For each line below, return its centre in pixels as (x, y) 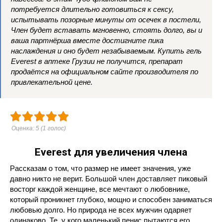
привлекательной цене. (52, 82)
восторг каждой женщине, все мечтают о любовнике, (100, 189)
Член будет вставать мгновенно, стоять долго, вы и (107, 30)
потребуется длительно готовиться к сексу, (92, 9)
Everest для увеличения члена (111, 152)
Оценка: (24, 128)
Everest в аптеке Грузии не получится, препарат (97, 61)
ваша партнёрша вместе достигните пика (87, 40)
